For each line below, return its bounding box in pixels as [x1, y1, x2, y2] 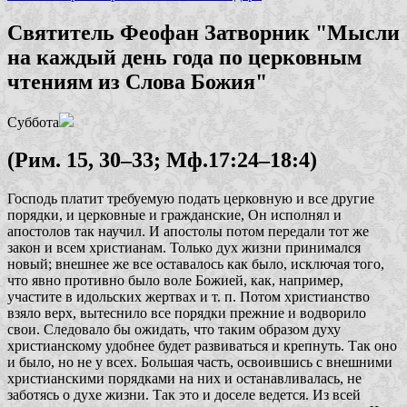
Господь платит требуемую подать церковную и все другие [7, 191, 374, 207]
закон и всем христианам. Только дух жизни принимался [7, 240, 361, 256]
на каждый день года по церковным [7, 45, 362, 69]
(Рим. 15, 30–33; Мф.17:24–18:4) [7, 148, 317, 173]
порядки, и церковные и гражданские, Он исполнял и [7, 207, 342, 223]
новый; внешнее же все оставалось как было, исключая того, [7, 256, 384, 273]
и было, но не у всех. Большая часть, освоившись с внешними [7, 354, 392, 371]
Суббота [7, 114, 59, 130]
